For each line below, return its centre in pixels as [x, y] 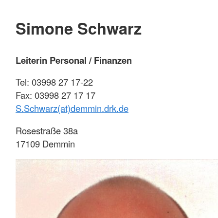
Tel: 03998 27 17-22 [54, 82]
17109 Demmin [45, 143]
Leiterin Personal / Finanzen [74, 60]
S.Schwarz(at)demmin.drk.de [72, 108]
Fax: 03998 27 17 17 [55, 95]
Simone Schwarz [79, 28]
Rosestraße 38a [47, 130]
